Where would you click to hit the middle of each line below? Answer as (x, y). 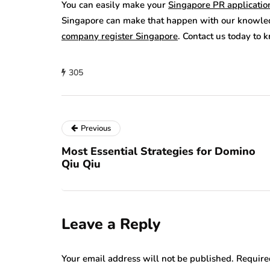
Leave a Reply (111, 224)
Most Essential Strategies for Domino (159, 151)
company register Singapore (120, 36)
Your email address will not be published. (148, 258)
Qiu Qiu (81, 164)
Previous (96, 128)
